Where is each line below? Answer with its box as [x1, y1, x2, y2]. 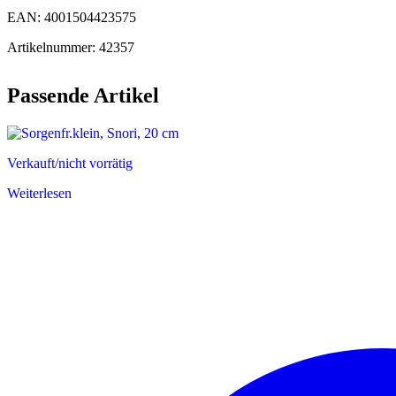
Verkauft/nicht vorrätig [7, 155, 133, 171]
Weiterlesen [7, 185, 72, 201]
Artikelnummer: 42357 [7, 39, 134, 55]
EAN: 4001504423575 [7, 9, 136, 25]
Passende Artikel [7, 83, 159, 107]
